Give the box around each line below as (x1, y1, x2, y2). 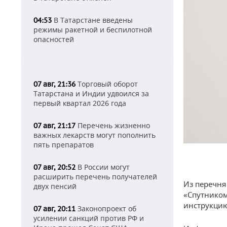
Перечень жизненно (75, 121, 150, 130)
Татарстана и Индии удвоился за (33, 89, 149, 98)
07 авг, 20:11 (33, 204, 75, 213)
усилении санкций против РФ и (33, 213, 144, 223)
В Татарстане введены (52, 15, 133, 25)
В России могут (75, 162, 130, 172)
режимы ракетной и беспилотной (33, 25, 152, 34)
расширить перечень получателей (33, 172, 157, 181)
